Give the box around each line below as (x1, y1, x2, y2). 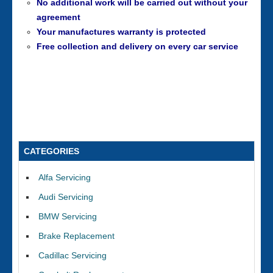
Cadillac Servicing (38, 250, 107, 260)
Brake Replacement (38, 231, 115, 241)
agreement (37, 12, 80, 22)
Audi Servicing (38, 192, 93, 202)
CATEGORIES (24, 146, 79, 156)
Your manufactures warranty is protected (37, 27, 206, 37)
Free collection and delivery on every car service (37, 41, 238, 51)
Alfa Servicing (38, 172, 91, 182)
